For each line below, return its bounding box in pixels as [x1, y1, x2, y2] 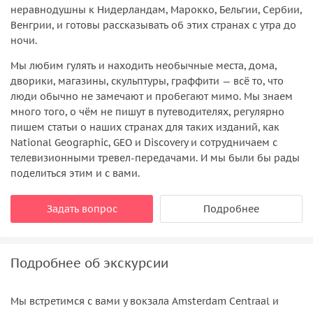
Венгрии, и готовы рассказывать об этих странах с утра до [10, 18, 296, 31]
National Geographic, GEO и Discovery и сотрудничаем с [10, 136, 277, 149]
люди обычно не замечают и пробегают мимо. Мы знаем [10, 89, 293, 103]
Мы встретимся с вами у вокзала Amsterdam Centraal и [10, 294, 279, 307]
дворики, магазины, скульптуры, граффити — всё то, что [10, 74, 284, 87]
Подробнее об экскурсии [10, 254, 168, 271]
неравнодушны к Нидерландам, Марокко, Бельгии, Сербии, [10, 3, 302, 16]
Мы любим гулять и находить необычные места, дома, [10, 59, 277, 72]
